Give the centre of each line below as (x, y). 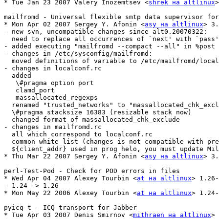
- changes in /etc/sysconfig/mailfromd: (78, 54)
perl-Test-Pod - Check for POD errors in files (92, 171)
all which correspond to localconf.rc (78, 134)
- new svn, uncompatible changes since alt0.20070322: (106, 32)
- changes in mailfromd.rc (55, 127)
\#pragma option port (49, 83)
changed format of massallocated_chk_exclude (92, 120)
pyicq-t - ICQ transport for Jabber (70, 208)
